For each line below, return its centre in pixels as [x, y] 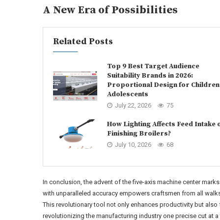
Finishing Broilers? [139, 133]
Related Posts [83, 41]
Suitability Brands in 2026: [150, 76]
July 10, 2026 [133, 144]
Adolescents [128, 94]
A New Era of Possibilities [110, 10]
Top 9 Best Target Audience [153, 66]
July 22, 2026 [133, 105]
